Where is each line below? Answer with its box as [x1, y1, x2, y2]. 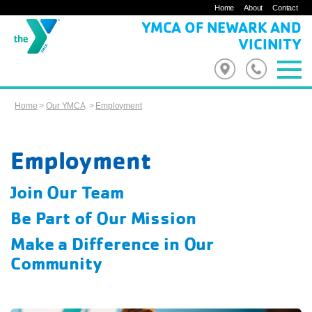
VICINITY [238, 34, 302, 54]
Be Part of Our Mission [10, 206, 196, 229]
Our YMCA [46, 101, 85, 111]
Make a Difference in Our [10, 232, 214, 255]
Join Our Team [10, 180, 124, 203]
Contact [272, 3, 298, 12]
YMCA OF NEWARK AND [141, 17, 302, 37]
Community [10, 251, 103, 274]
